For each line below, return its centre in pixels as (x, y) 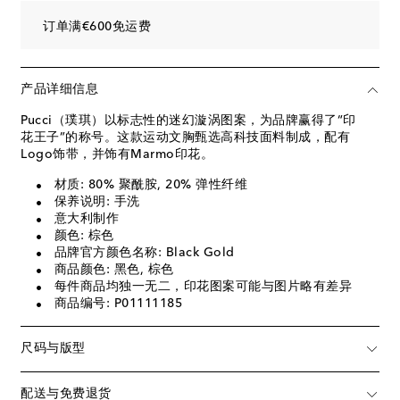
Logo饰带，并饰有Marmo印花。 (117, 154)
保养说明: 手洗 (97, 201)
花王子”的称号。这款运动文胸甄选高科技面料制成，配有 (185, 137)
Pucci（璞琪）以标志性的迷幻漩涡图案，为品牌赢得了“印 (188, 120)
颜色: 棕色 (84, 235)
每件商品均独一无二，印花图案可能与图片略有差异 (203, 286)
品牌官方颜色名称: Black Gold (144, 252)
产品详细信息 (59, 90)
